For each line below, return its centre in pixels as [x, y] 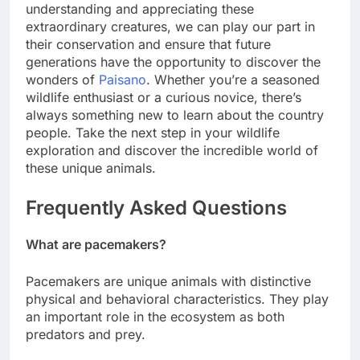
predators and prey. [86, 335]
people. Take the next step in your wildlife [153, 133]
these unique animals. [91, 168]
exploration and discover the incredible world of [172, 151]
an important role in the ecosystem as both [155, 317]
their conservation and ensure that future [148, 45]
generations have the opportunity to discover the [173, 62]
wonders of [62, 80]
